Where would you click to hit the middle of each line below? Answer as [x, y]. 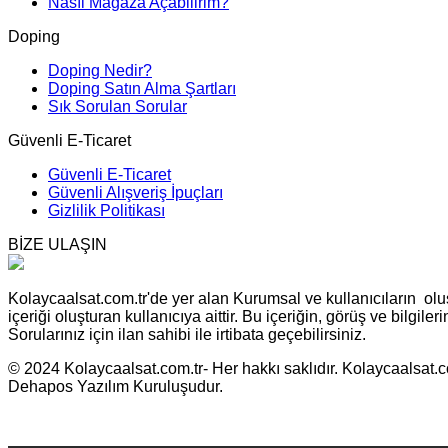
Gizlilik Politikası [106, 210]
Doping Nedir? [100, 70]
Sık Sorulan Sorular [117, 106]
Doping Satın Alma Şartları [142, 88]
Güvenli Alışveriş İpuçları [135, 192]
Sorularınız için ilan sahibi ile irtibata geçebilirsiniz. [187, 334]
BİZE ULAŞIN [57, 244]
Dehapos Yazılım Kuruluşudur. [115, 386]
